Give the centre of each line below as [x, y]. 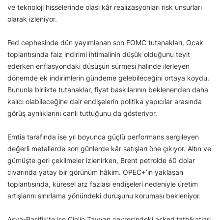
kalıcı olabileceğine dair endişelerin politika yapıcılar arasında [105, 102]
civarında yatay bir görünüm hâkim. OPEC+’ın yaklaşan [95, 172]
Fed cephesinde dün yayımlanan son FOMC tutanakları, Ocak [105, 43]
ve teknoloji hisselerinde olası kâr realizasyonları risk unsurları [105, 7]
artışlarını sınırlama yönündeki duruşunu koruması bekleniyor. [105, 196]
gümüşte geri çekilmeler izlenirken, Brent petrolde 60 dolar [101, 161]
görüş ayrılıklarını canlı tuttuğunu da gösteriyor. [82, 113]
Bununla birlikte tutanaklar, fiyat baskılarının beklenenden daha [108, 90]
